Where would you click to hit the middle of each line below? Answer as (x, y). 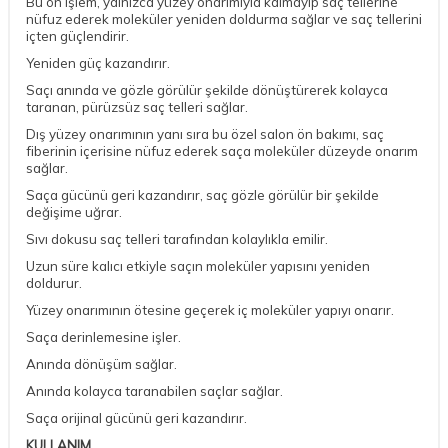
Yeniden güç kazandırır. (99, 62)
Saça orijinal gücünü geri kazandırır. (136, 417)
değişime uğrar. (74, 211)
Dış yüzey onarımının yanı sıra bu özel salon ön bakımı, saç (205, 133)
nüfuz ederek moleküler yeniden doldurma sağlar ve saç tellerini (224, 18)
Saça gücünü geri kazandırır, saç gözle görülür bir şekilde (202, 194)
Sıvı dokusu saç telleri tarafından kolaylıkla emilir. (177, 238)
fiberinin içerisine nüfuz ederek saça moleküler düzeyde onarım (222, 150)
